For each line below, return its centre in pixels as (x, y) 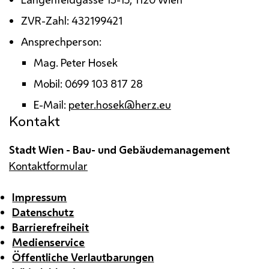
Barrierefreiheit (51, 227)
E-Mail (48, 104)
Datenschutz (43, 212)
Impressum (40, 197)
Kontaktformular (48, 165)
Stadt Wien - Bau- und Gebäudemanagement (119, 149)
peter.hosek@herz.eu (119, 104)
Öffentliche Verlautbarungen (83, 257)
